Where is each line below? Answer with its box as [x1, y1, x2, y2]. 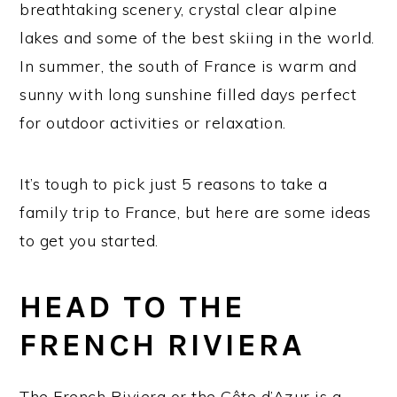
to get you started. [19, 230, 159, 251]
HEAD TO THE [19, 288, 246, 325]
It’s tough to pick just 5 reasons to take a [19, 174, 328, 194]
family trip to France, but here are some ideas [19, 202, 371, 222]
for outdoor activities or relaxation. [19, 113, 286, 133]
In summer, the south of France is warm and [19, 56, 357, 76]
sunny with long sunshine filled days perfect [19, 84, 357, 105]
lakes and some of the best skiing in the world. [19, 27, 375, 48]
